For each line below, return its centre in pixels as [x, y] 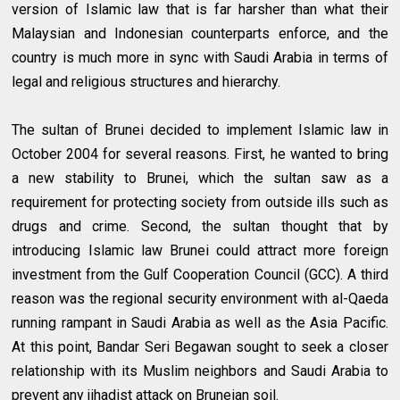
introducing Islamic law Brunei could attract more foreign [200, 251]
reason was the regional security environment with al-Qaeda [200, 299]
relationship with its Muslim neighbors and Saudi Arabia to [200, 371]
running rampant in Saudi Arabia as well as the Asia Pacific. [200, 323]
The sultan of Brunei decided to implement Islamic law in [200, 130]
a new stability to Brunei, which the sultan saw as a [200, 179]
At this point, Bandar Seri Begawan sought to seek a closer [200, 347]
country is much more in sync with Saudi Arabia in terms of [200, 58]
